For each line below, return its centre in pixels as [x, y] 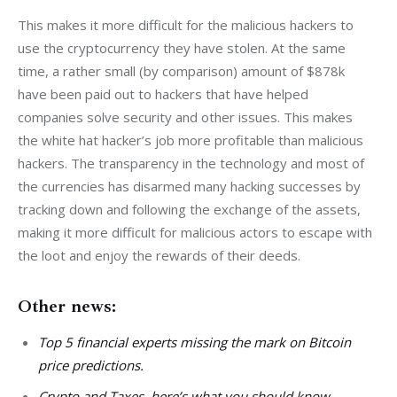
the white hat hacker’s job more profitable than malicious [192, 140]
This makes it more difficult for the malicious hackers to [187, 25]
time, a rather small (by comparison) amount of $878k [183, 71]
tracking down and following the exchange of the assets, [191, 210]
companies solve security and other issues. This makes [187, 117]
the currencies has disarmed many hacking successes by [191, 187]
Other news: [67, 307]
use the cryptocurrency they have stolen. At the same [183, 48]
